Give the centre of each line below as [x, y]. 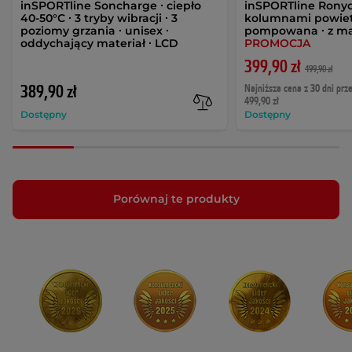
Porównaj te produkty [176, 199]
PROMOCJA [278, 43]
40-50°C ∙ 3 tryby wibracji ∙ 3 [99, 18]
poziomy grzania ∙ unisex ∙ [95, 30]
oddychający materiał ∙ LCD [99, 43]
